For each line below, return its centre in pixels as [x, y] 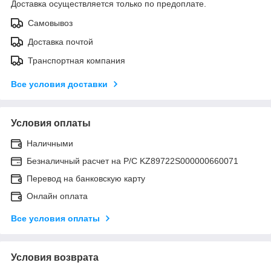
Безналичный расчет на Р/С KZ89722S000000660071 [132, 161]
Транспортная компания [77, 60]
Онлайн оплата [57, 196]
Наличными [50, 143]
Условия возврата [55, 257]
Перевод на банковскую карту [86, 178]
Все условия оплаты [55, 218]
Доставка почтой [60, 41]
